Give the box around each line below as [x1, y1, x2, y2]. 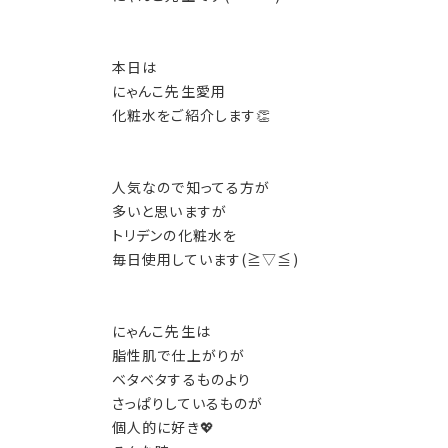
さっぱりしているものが [112, 393, 264, 413]
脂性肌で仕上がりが [112, 345, 246, 365]
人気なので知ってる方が [112, 177, 271, 197]
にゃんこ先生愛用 [112, 81, 226, 101]
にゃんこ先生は [112, 321, 211, 341]
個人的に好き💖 [112, 417, 215, 437]
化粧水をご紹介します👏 [112, 105, 272, 125]
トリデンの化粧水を [112, 225, 238, 245]
